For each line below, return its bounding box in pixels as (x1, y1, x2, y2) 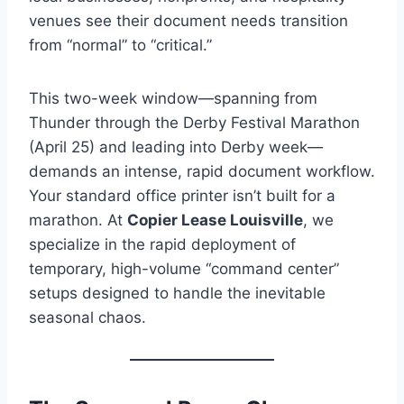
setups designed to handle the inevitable (29, 283, 326, 302)
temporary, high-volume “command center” (29, 259, 339, 278)
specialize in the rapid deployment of (29, 234, 296, 253)
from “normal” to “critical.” (29, 35, 212, 54)
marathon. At (29, 210, 127, 229)
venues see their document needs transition (29, 11, 348, 30)
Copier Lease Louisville (127, 210, 303, 229)
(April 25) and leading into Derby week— (29, 137, 323, 156)
